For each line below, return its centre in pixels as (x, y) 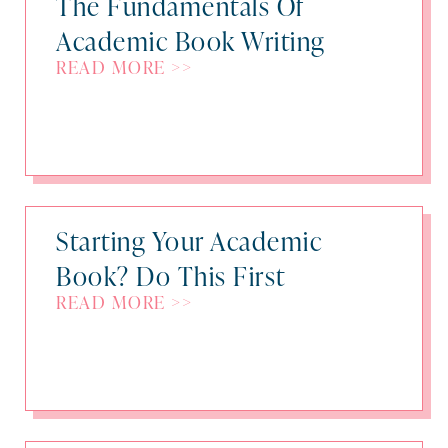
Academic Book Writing (191, 39)
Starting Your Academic (189, 239)
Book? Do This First (171, 274)
